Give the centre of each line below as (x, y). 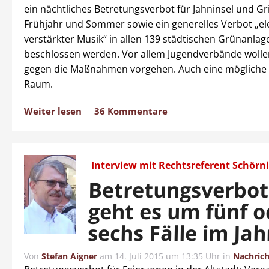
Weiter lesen (53, 111)
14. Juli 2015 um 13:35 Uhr (168, 256)
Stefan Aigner (69, 256)
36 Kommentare (131, 111)
